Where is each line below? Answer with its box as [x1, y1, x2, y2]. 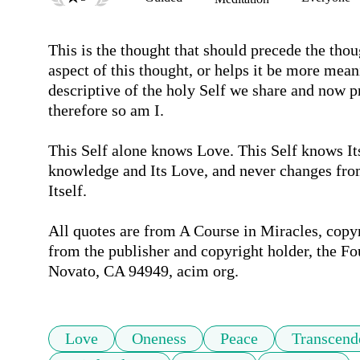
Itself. [48, 182, 91, 200]
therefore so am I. [48, 101, 164, 120]
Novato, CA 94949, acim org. [48, 262, 239, 280]
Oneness [132, 329, 186, 348]
